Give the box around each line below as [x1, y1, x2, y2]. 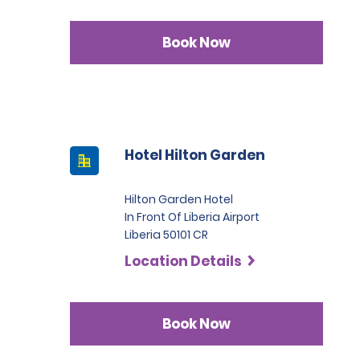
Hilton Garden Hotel [125, 191, 233, 207]
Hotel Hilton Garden [125, 145, 265, 165]
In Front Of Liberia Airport [125, 209, 260, 225]
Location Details [125, 252, 242, 271]
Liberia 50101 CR [125, 227, 208, 243]
